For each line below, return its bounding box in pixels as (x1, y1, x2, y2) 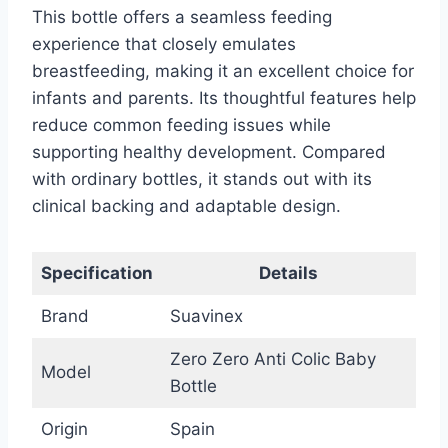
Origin (40, 419, 88, 440)
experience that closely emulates (32, 34, 296, 55)
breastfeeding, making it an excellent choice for (32, 61, 414, 82)
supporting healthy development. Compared (32, 142, 386, 163)
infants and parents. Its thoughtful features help (32, 88, 416, 109)
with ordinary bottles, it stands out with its (32, 169, 372, 190)
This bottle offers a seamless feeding (32, 7, 332, 28)
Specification (40, 263, 153, 284)
